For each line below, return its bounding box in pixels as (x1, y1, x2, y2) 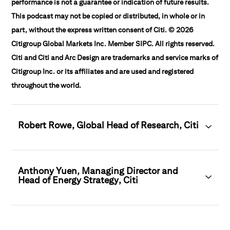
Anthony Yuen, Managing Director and (18, 165, 179, 176)
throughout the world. (11, 81, 82, 89)
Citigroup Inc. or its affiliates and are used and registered (11, 67, 194, 75)
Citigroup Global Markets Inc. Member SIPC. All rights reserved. (11, 40, 215, 48)
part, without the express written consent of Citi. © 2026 (11, 26, 194, 34)
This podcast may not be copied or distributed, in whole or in (11, 12, 205, 20)
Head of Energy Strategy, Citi (18, 175, 139, 185)
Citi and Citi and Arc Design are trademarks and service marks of (11, 53, 219, 62)
